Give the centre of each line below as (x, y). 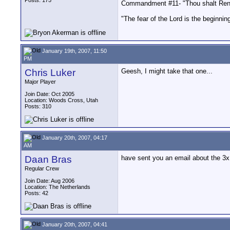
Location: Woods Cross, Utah (61, 100)
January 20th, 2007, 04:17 (74, 137)
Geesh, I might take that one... (167, 71)
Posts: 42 (36, 193)
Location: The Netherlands (57, 187)
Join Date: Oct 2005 (50, 94)
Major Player (40, 82)
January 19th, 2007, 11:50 (74, 51)
